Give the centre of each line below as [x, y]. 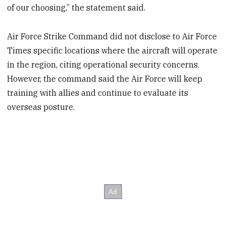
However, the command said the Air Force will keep [105, 79]
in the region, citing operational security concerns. [103, 65]
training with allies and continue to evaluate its [98, 93]
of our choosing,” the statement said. [76, 8]
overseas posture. [41, 107]
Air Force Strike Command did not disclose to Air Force [112, 37]
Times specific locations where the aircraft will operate [112, 51]
